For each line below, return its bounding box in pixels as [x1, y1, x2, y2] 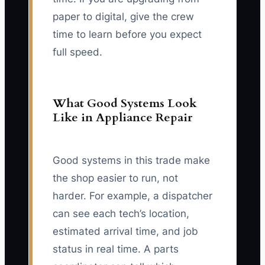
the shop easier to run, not [53, 172, 178, 185]
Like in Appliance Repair [53, 109, 192, 126]
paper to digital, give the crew [53, 11, 194, 23]
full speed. [53, 46, 102, 59]
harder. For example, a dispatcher [53, 190, 212, 202]
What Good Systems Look [53, 95, 197, 112]
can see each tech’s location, [53, 208, 189, 220]
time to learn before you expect [53, 28, 202, 41]
